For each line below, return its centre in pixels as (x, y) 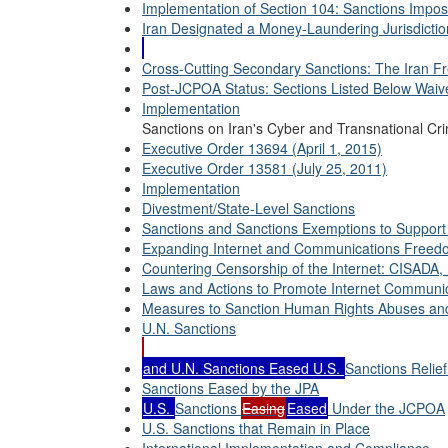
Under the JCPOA (386, 408)
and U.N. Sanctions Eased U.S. (243, 368)
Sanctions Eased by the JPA (230, 388)
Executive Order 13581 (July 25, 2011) (264, 168)
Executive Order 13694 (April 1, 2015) (262, 148)
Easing (263, 408)
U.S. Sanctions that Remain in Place (256, 428)
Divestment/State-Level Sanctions (248, 208)
